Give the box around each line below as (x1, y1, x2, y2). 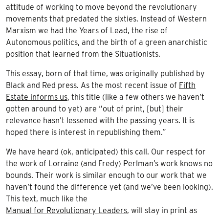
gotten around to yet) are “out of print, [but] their (6, 104, 183, 113)
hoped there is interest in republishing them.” (6, 127, 166, 137)
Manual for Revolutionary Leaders (6, 205, 127, 215)
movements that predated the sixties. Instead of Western (6, 14, 207, 23)
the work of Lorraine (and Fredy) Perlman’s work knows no (6, 158, 213, 168)
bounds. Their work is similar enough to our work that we (6, 170, 207, 180)
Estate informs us (6, 92, 67, 102)
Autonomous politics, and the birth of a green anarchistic (6, 37, 207, 47)
